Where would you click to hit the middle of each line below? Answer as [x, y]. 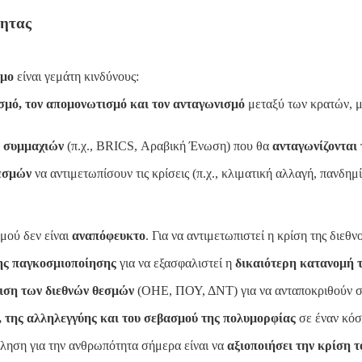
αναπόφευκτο [109, 236]
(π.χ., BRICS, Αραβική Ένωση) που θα [168, 145]
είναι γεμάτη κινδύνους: [76, 76]
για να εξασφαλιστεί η [176, 263]
